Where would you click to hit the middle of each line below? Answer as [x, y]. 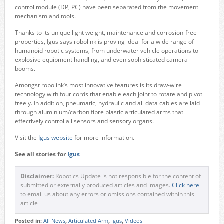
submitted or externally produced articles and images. [96, 185]
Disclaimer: [37, 176]
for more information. [103, 138]
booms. [25, 69]
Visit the [26, 138]
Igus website [55, 138]
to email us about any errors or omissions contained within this [107, 194]
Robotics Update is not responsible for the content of [127, 176]
